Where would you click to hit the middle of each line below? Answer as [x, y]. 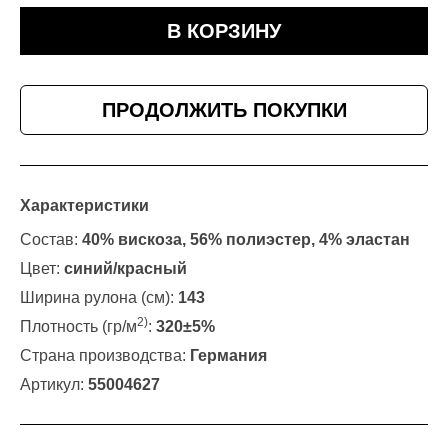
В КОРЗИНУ [224, 31]
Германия [228, 356]
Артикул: [54, 385]
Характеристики [84, 206]
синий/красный [125, 269]
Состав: [51, 240]
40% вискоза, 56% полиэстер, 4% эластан [246, 240]
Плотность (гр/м [78, 327]
